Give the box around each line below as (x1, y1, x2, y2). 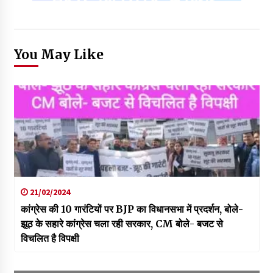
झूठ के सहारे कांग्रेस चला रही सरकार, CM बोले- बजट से (20, 218, 223, 230)
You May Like (13, 46, 104, 63)
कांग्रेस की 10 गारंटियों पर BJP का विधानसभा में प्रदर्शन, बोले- (20, 203, 243, 215)
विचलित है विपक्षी (20, 232, 79, 244)
